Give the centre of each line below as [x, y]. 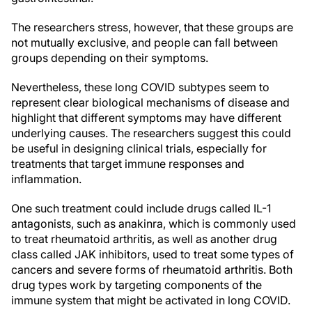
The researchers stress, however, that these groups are [152, 27]
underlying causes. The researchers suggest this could [151, 133]
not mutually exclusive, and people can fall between [145, 42]
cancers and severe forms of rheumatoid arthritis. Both [152, 270]
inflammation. [46, 179]
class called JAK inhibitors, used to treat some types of [153, 254]
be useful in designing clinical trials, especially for [139, 148]
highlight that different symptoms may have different [146, 118]
